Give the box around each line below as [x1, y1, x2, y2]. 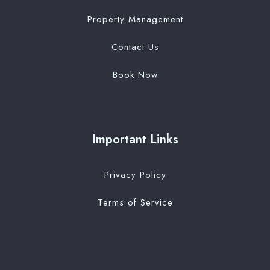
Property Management [87, 13, 183, 27]
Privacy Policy [104, 168, 166, 182]
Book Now [112, 68, 158, 82]
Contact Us [111, 40, 159, 54]
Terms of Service [97, 196, 173, 210]
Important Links [92, 131, 178, 149]
